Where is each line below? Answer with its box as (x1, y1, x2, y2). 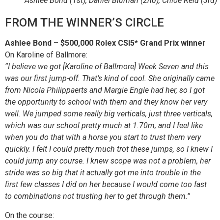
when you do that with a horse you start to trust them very (5, 133, 201, 142)
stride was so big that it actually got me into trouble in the (5, 168, 201, 178)
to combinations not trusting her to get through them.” (5, 192, 192, 201)
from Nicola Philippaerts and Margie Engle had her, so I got (5, 85, 205, 95)
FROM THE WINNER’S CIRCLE (5, 16, 164, 30)
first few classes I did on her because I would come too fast (5, 180, 207, 190)
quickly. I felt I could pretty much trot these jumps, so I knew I (5, 144, 213, 154)
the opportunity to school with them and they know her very (5, 97, 207, 107)
